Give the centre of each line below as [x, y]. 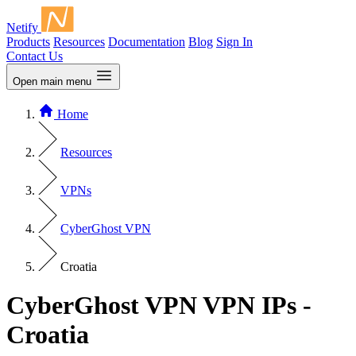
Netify [22, 27]
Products [28, 42]
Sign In [234, 42]
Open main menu [52, 81]
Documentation [147, 42]
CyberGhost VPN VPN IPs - [159, 306]
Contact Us [35, 56]
